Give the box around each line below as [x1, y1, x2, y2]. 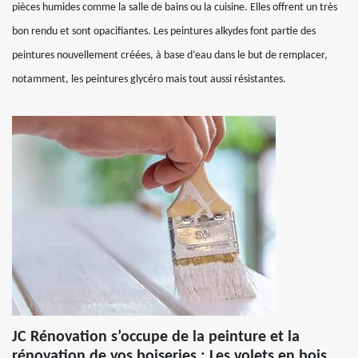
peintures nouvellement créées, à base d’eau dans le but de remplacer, [12, 50, 328, 62]
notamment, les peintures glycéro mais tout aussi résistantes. [12, 74, 286, 86]
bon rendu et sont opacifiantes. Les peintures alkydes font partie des [12, 26, 316, 38]
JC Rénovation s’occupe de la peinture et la [12, 329, 300, 345]
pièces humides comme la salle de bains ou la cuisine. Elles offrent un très [12, 2, 337, 14]
